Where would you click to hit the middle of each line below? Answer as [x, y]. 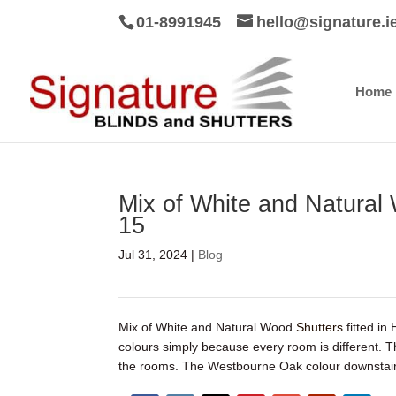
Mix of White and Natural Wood [208, 327]
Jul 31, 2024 [153, 255]
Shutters [320, 327]
